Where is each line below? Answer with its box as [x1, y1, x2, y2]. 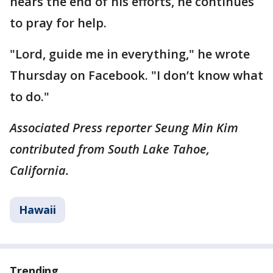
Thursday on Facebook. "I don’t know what [10, 67, 263, 84]
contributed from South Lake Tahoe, [10, 141, 210, 158]
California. [10, 162, 69, 179]
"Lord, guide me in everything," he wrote [10, 46, 250, 63]
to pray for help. [10, 15, 107, 32]
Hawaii [19, 202, 56, 218]
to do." [10, 88, 49, 105]
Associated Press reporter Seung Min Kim [10, 119, 238, 136]
